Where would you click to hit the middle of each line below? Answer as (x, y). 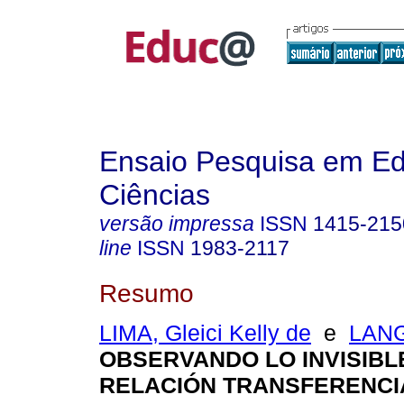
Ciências (155, 195)
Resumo (147, 293)
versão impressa (177, 224)
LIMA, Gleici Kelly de (205, 333)
